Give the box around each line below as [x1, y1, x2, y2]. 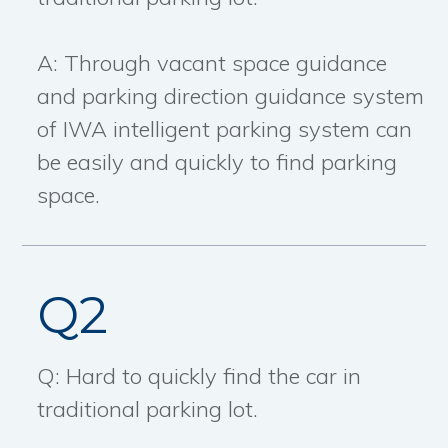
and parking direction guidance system [37, 82, 425, 111]
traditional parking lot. [37, 395, 259, 424]
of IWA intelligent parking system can [37, 115, 413, 144]
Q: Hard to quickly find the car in [37, 362, 362, 391]
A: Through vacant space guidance [37, 49, 388, 78]
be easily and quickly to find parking [37, 148, 398, 177]
